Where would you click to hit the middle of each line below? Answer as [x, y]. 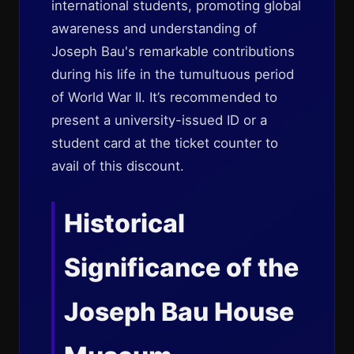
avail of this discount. [118, 166]
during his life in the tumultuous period [173, 74]
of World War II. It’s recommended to [164, 97]
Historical [124, 223]
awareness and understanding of [154, 28]
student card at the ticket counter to [165, 143]
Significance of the [181, 267]
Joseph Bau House [179, 312]
